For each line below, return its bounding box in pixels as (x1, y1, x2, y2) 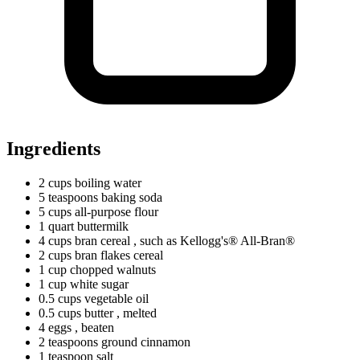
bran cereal (72, 233, 133, 247)
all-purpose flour (72, 204, 158, 219)
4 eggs (39, 320, 75, 334)
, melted (117, 305, 157, 320)
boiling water (72, 175, 141, 190)
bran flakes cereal (72, 247, 163, 262)
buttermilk (74, 219, 129, 233)
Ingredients (6, 137, 100, 159)
